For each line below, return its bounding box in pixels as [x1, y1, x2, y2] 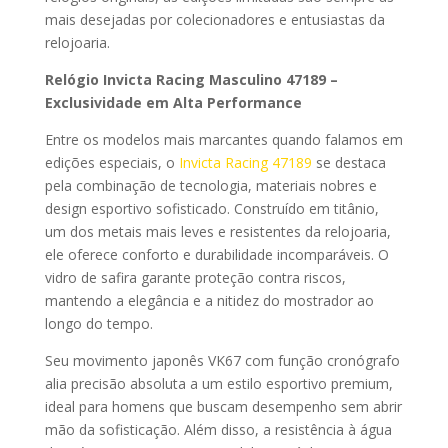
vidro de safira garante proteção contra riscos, [44, 268, 346, 288]
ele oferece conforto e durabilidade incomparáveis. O [44, 245, 389, 265]
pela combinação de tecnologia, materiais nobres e [44, 176, 377, 196]
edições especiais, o [44, 153, 179, 173]
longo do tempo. [44, 314, 153, 334]
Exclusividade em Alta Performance [44, 93, 302, 113]
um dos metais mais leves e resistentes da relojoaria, [44, 222, 391, 242]
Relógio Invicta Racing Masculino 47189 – [44, 70, 338, 90]
